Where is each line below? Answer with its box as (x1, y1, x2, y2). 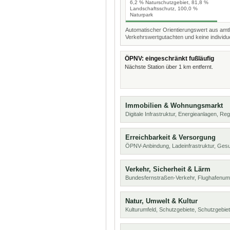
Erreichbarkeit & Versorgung (125, 133, 216, 141)
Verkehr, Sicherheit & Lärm (125, 165, 210, 173)
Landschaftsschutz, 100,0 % (130, 6, 198, 11)
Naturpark (130, 12, 153, 17)
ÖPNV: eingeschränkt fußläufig (125, 55, 214, 62)
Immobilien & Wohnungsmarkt (125, 102, 223, 109)
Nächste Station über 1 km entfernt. (125, 64, 213, 70)
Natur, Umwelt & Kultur (125, 197, 198, 205)
